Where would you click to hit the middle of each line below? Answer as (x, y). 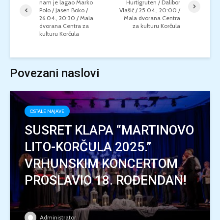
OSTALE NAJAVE (47, 111)
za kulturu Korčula (157, 26)
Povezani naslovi (55, 73)
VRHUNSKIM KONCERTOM (101, 164)
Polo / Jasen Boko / (64, 10)
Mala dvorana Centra (152, 18)
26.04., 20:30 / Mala (66, 18)
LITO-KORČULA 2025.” (88, 147)
